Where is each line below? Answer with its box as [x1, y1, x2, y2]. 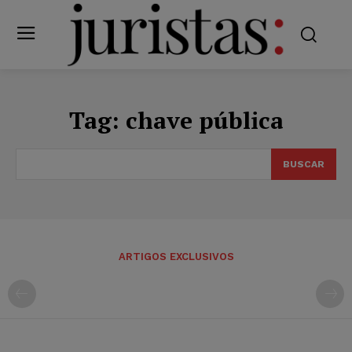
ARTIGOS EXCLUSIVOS [118, 250, 234, 262]
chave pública [125, 104, 284, 136]
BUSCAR [283, 158, 324, 170]
